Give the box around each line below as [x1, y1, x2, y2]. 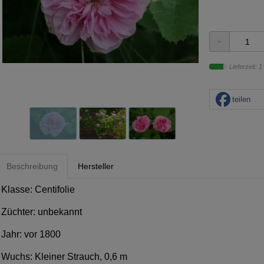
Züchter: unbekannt [1, 206, 82, 217]
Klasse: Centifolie [1, 184, 75, 194]
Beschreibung [6, 161, 58, 171]
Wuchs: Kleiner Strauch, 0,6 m [1, 251, 127, 262]
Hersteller [78, 161, 114, 171]
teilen [232, 94, 250, 104]
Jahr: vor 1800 [1, 229, 61, 239]
